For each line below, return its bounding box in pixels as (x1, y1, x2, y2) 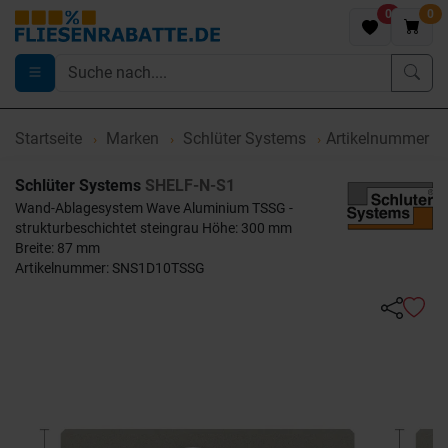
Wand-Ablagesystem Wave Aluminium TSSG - (15, 200, 293, 216)
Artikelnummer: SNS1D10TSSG (15, 260, 205, 276)
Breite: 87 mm (15, 240, 100, 256)
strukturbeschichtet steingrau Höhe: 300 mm (15, 220, 292, 236)
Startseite (15, 129, 82, 148)
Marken (106, 129, 159, 148)
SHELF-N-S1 (145, 176, 235, 195)
